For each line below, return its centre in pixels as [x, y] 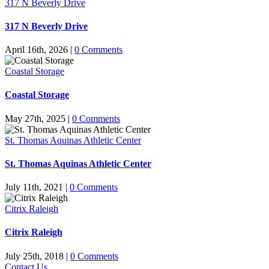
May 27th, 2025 [35, 118]
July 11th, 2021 [34, 187]
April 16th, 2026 [36, 50]
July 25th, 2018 [34, 256]
